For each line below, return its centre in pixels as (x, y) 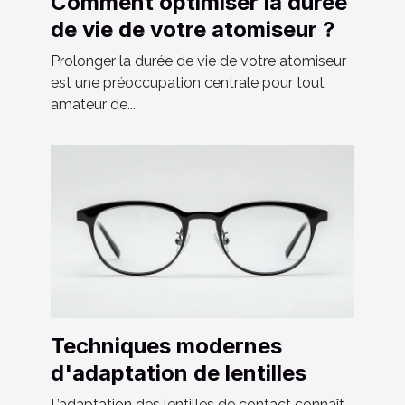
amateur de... (93, 104)
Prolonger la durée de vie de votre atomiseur (198, 61)
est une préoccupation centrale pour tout (188, 82)
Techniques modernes (166, 345)
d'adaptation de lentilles (179, 372)
